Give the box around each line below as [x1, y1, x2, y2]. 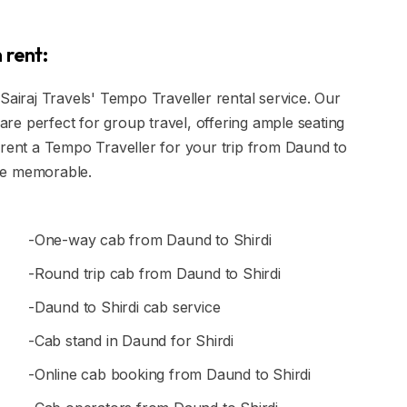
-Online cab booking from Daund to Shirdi [28, 365, 311, 383]
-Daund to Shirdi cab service [28, 298, 221, 316]
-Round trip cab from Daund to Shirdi [28, 264, 281, 283]
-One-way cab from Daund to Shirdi [28, 231, 272, 249]
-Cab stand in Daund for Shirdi [28, 332, 233, 350]
